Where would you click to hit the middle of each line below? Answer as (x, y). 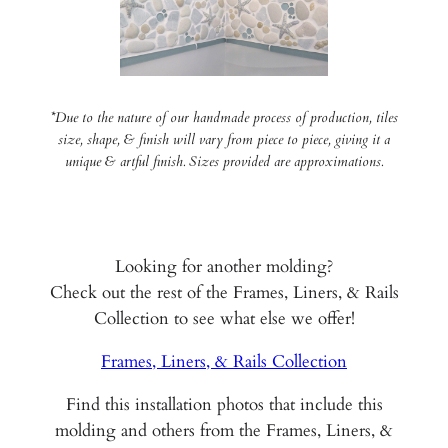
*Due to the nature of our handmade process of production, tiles (224, 117)
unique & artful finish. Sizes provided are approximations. (224, 161)
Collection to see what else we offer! (224, 319)
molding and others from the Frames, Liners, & (224, 430)
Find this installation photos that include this (224, 404)
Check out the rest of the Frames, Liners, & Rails (224, 293)
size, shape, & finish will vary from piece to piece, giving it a (224, 139)
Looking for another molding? (224, 267)
